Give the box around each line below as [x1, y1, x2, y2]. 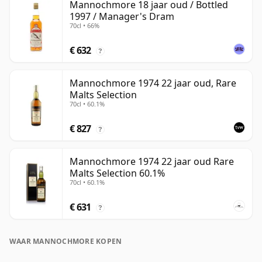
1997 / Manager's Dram [70, 10, 174, 23]
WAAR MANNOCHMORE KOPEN [9, 236, 122, 247]
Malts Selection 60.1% [70, 167, 165, 180]
